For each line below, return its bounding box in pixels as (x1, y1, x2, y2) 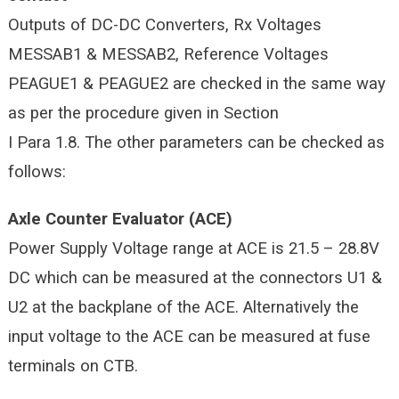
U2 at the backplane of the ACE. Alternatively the (7, 297, 359, 317)
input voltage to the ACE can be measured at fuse (7, 326, 370, 346)
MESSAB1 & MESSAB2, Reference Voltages (7, 44, 329, 64)
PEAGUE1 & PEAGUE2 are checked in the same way (7, 73, 386, 94)
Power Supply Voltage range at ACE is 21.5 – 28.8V (7, 238, 379, 258)
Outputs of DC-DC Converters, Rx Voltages (7, 14, 322, 35)
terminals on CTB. (7, 355, 138, 376)
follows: (7, 161, 66, 182)
